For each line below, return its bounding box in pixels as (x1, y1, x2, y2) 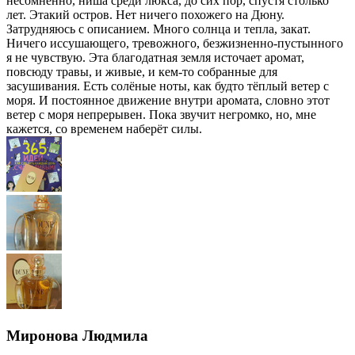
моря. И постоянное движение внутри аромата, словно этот (6, 94, 330, 108)
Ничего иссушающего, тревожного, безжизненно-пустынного (6, 36, 343, 51)
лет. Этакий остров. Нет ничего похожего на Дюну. (6, 8, 284, 22)
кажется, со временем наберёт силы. (6, 122, 202, 136)
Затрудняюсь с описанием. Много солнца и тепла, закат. (6, 22, 311, 36)
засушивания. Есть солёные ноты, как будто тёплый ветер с (6, 79, 329, 94)
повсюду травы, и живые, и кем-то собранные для (6, 65, 277, 79)
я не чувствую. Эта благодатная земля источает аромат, (6, 51, 304, 65)
